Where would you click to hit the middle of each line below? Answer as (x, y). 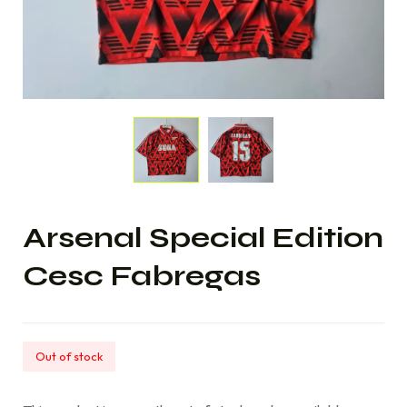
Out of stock (69, 356)
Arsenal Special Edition (203, 237)
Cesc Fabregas (142, 275)
